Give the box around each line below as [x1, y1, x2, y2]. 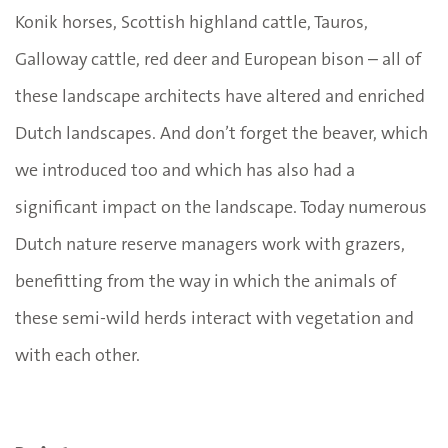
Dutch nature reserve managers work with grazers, [15, 231, 405, 256]
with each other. [15, 342, 140, 367]
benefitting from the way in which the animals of [15, 268, 396, 293]
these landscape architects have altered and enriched [15, 83, 425, 108]
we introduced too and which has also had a [15, 157, 355, 182]
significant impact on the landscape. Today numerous [15, 194, 427, 219]
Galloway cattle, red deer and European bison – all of [15, 46, 421, 71]
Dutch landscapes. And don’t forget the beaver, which [15, 120, 428, 145]
